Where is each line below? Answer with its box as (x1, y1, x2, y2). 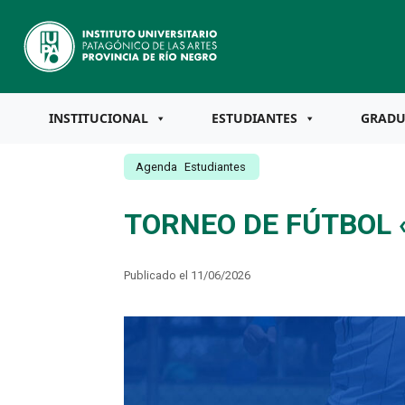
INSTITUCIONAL (49, 109, 148, 127)
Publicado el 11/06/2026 (123, 268, 250, 282)
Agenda (135, 159, 177, 174)
